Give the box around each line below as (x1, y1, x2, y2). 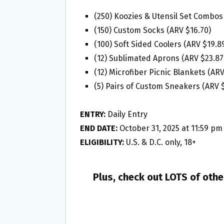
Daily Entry (105, 109, 147, 119)
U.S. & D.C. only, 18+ (124, 137, 196, 147)
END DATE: (80, 123, 117, 133)
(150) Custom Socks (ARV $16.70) (94, 25, 211, 35)
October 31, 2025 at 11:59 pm (117, 123, 222, 133)
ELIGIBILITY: (80, 137, 124, 147)
